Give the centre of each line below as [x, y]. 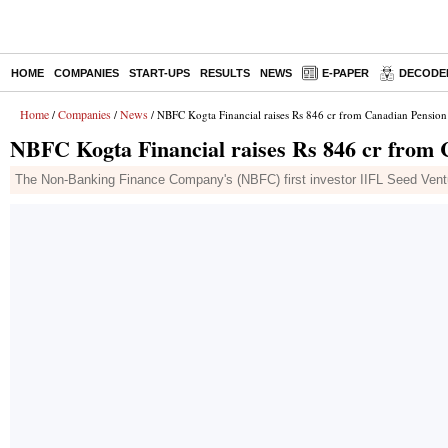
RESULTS [225, 73]
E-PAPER [345, 73]
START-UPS [159, 73]
